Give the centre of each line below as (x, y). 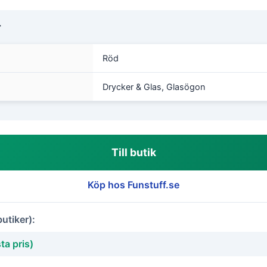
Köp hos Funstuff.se (133, 185)
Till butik (133, 152)
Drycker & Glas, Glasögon (154, 87)
